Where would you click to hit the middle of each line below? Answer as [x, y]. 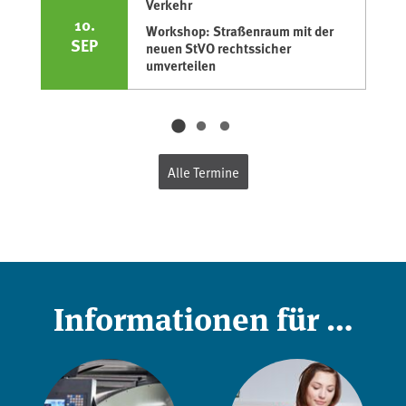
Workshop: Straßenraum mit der [240, 31]
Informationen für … [203, 318]
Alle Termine [203, 172]
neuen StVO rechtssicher [218, 48]
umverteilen [181, 66]
